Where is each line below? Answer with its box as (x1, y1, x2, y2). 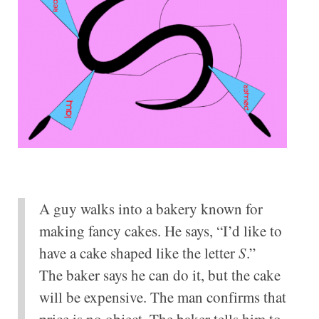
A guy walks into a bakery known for (38, 198, 263, 219)
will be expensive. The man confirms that (38, 286, 286, 307)
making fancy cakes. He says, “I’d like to (38, 220, 282, 241)
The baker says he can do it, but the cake (38, 264, 281, 285)
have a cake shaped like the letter (38, 242, 239, 263)
